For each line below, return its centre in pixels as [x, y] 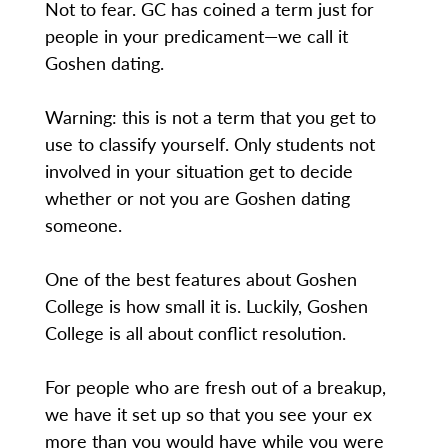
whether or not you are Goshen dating [197, 198]
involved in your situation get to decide [198, 171]
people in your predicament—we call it [196, 36]
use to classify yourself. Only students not [209, 144]
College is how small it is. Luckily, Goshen [206, 306]
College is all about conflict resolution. [195, 333]
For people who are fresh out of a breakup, [215, 387]
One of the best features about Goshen [200, 279]
